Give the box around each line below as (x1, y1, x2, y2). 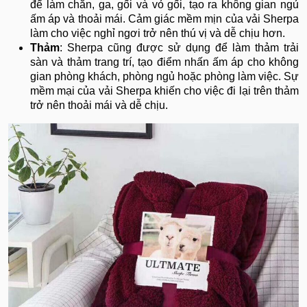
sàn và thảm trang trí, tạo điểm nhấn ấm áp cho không (30, 56, 299, 69)
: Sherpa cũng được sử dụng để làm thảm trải (60, 42, 299, 54)
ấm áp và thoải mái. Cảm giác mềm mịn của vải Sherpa (30, 13, 299, 25)
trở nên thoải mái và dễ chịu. (30, 99, 168, 112)
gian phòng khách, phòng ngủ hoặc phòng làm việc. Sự (30, 71, 299, 83)
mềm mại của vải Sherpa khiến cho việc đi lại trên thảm (30, 85, 299, 97)
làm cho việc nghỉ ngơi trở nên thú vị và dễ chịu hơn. (30, 27, 285, 40)
